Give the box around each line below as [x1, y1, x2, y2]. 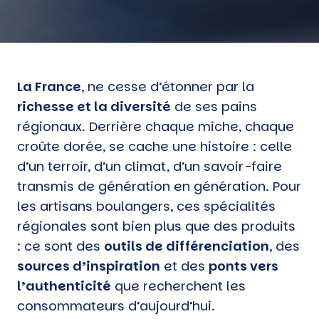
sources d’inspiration [17, 256, 160, 275]
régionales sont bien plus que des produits [17, 216, 296, 235]
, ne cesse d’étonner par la [81, 77, 254, 95]
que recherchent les [111, 276, 246, 295]
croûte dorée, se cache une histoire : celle [17, 137, 292, 155]
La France [17, 77, 81, 95]
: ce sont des [17, 236, 104, 255]
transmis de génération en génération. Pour [17, 177, 301, 195]
